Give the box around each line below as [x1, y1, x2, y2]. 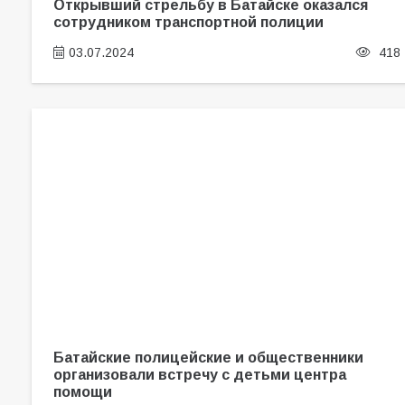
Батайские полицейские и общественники [52, 349, 363, 366]
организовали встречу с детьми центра [52, 366, 346, 383]
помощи [52, 383, 116, 400]
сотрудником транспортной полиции [52, 13, 324, 30]
